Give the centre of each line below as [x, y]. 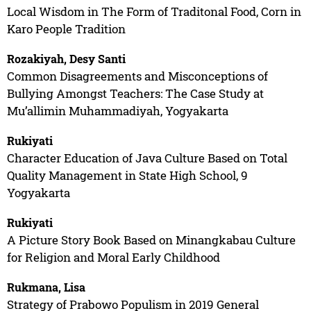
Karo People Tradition [66, 28]
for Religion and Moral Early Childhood [113, 257]
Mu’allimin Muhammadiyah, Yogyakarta [117, 110]
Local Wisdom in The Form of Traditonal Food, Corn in [154, 11]
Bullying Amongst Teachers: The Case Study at [135, 93]
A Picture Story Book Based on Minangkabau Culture [151, 239]
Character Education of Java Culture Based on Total [147, 158]
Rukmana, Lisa [46, 287]
